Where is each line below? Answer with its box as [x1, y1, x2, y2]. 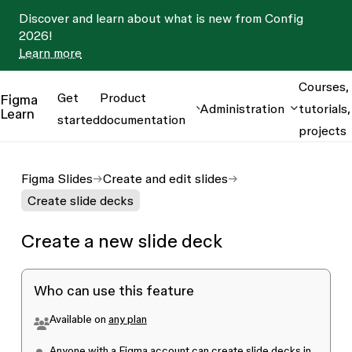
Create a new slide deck [20, 230, 222, 251]
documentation [100, 112, 185, 126]
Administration [200, 101, 284, 115]
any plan [108, 313, 147, 325]
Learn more [19, 46, 82, 60]
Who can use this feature [33, 282, 194, 298]
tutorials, [299, 101, 350, 115]
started [57, 112, 100, 126]
